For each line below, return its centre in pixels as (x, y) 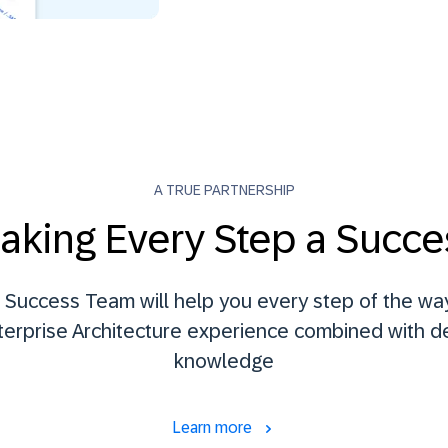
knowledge (224, 361)
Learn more (214, 428)
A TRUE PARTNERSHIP (224, 190)
